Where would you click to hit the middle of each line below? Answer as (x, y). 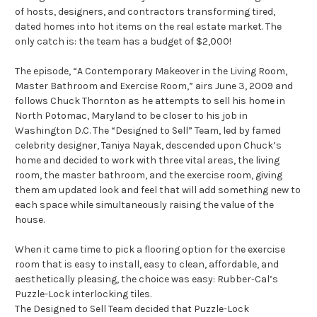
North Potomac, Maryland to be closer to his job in (131, 116)
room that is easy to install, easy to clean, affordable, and (147, 264)
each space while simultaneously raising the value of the (144, 205)
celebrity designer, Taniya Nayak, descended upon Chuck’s (148, 145)
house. (30, 220)
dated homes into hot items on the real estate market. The (148, 27)
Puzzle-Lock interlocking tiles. (83, 294)
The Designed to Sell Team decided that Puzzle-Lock (132, 309)
